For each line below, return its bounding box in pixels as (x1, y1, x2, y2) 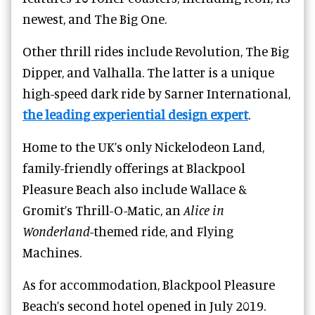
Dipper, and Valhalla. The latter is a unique (22, 64, 274, 81)
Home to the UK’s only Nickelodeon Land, (22, 139, 264, 155)
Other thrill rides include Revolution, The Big (22, 43, 289, 60)
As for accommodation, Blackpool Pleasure (22, 276, 275, 293)
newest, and (22, 11, 91, 27)
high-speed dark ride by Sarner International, (22, 85, 290, 102)
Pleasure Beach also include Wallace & (22, 181, 247, 198)
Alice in (184, 202, 224, 219)
